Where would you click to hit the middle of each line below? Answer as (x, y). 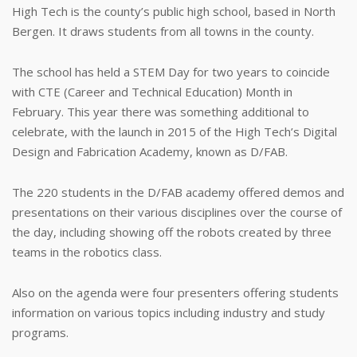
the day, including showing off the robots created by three (172, 232)
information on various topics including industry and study (169, 312)
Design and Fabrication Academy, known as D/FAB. (150, 151)
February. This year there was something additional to (161, 112)
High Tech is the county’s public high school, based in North (174, 11)
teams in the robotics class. (87, 252)
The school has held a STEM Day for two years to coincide (171, 72)
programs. (40, 332)
